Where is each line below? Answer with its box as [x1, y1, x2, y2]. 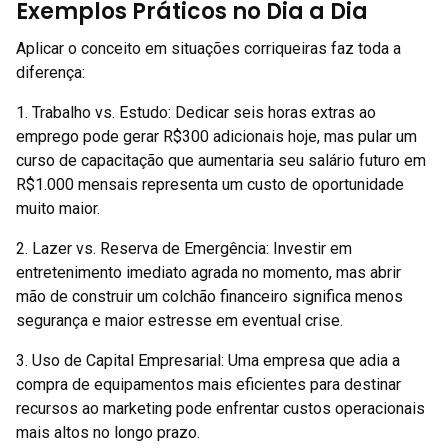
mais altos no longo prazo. [16, 423, 200, 443]
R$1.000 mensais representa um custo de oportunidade [16, 175, 404, 195]
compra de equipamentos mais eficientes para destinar [16, 375, 401, 395]
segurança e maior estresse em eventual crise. [16, 311, 343, 331]
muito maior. [16, 199, 100, 219]
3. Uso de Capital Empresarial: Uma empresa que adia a [16, 351, 400, 371]
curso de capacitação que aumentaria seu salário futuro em [16, 151, 426, 171]
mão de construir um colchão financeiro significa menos [16, 287, 403, 307]
